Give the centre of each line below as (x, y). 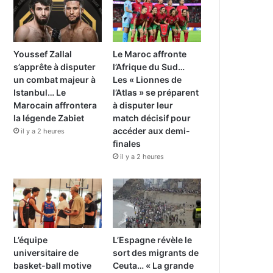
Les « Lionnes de (147, 79)
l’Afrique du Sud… (149, 66)
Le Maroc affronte (150, 54)
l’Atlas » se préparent (156, 92)
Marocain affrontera (55, 105)
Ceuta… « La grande (154, 266)
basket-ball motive (53, 266)
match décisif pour (152, 118)
